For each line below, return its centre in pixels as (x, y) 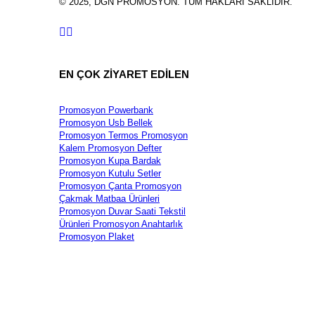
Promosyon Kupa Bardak (110, 161)
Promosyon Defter (123, 148)
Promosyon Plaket (97, 237)
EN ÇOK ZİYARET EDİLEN (124, 75)
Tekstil (171, 212)
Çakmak (76, 199)
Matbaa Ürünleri (126, 199)
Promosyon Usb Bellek (106, 123)
